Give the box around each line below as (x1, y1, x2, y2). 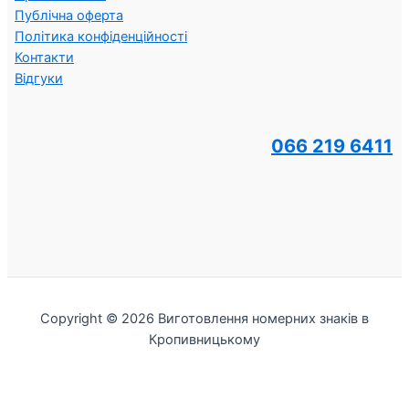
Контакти (15, 48, 74, 66)
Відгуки (15, 69, 63, 87)
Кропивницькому (149, 331, 260, 349)
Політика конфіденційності (15, 27, 187, 45)
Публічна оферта (15, 6, 123, 24)
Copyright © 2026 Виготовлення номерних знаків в (40, 310, 369, 328)
